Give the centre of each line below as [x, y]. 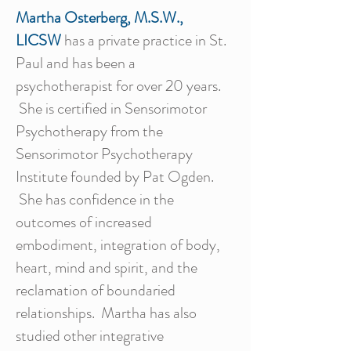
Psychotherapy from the [89, 131]
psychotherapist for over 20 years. [118, 86]
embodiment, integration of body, [118, 245]
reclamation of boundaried [96, 290]
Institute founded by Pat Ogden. [115, 177]
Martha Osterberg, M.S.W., [100, 18]
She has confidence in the [95, 199]
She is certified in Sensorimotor [111, 109]
